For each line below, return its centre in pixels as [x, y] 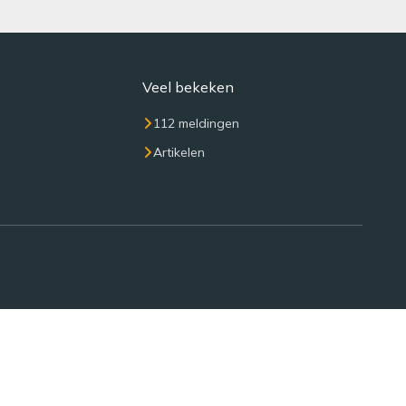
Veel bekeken [188, 87]
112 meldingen [196, 123]
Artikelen [179, 152]
